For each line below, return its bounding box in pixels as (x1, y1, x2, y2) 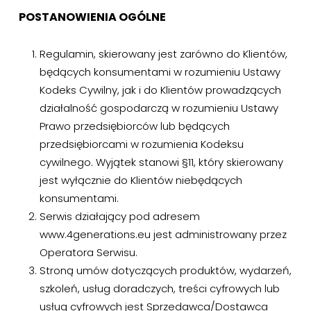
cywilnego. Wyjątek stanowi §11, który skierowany (39, 155, 283, 169)
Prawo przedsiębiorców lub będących (39, 119, 230, 133)
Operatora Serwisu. (39, 245, 137, 260)
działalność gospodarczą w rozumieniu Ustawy (39, 101, 278, 115)
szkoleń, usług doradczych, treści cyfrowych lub (39, 281, 280, 296)
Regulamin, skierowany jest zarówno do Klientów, (39, 47, 287, 61)
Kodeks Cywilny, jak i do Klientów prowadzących (39, 83, 281, 97)
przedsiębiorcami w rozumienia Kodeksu (39, 137, 244, 151)
